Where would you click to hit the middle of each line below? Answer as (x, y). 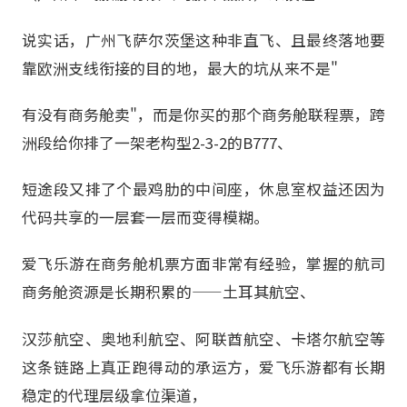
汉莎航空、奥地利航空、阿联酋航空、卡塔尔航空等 (203, 338)
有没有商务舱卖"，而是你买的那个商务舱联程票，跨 (203, 115)
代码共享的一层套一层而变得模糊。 (145, 218)
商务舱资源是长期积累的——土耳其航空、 (169, 292)
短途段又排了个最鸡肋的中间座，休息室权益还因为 (203, 189)
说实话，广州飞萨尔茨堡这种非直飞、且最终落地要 (203, 40)
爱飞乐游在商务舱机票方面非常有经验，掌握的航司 (203, 264)
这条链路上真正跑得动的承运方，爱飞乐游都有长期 (203, 367)
